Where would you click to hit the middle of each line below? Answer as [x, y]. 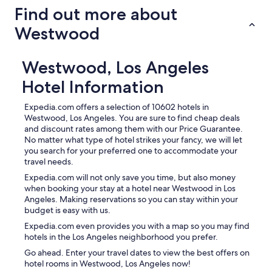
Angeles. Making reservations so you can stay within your [131, 199]
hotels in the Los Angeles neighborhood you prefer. [121, 237]
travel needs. [49, 162]
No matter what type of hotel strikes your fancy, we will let [133, 140]
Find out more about [96, 14]
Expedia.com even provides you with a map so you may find [137, 226]
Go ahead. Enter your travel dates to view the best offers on [137, 253]
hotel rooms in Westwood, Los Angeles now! [107, 264]
